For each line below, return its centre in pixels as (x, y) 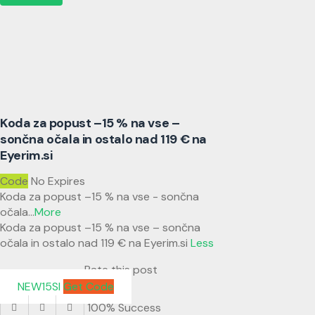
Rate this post (121, 270)
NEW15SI (39, 287)
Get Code (89, 287)
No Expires (58, 181)
